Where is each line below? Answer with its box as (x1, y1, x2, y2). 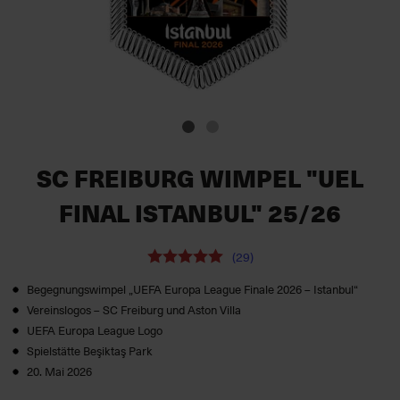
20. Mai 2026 (27, 362, 92, 379)
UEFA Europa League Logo (27, 321, 162, 338)
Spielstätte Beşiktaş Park (27, 342, 153, 359)
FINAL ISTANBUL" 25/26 (59, 196, 341, 230)
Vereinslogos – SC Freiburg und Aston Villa (27, 301, 241, 318)
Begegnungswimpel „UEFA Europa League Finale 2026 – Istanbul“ (27, 280, 358, 297)
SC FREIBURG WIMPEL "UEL (37, 161, 363, 196)
